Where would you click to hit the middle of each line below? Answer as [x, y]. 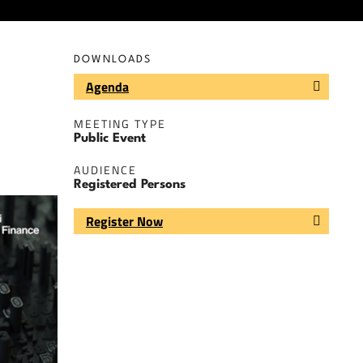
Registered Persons [130, 185]
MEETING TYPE [120, 124]
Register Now [124, 221]
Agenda [107, 87]
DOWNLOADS [113, 60]
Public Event [110, 139]
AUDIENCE [105, 170]
